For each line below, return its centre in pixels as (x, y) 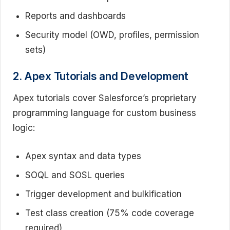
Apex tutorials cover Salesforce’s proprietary (105, 98)
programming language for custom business (104, 113)
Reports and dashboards (75, 16)
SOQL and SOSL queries (75, 175)
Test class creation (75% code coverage (110, 213)
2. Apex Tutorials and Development (101, 76)
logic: (24, 128)
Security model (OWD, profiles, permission (112, 35)
